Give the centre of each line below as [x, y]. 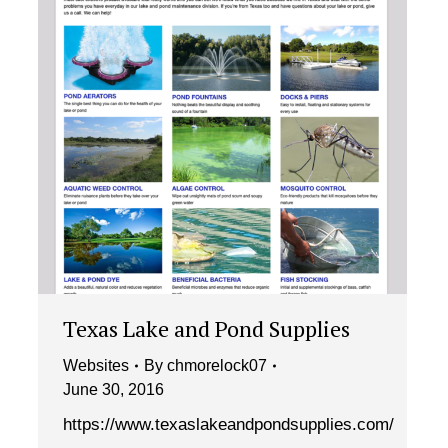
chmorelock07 [217, 366]
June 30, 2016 [113, 390]
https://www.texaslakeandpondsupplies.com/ [228, 425]
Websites [96, 366]
